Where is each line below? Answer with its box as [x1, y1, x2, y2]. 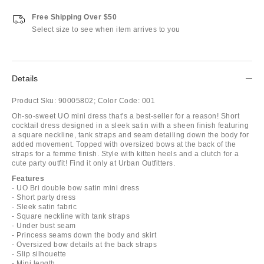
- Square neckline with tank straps [12, 212, 130, 220]
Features [12, 174, 44, 183]
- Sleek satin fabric [12, 202, 77, 211]
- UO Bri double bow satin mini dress [12, 183, 139, 192]
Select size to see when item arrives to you [32, 25, 180, 34]
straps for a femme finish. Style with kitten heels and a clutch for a [12, 149, 239, 158]
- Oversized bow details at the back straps [12, 240, 157, 249]
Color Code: [97, 96, 140, 105]
